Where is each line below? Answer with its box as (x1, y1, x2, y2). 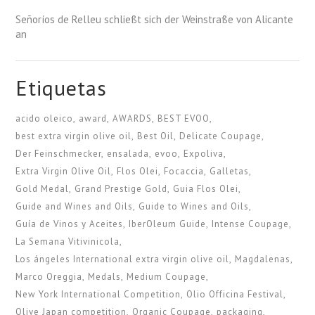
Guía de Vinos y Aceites (15, 218, 124, 231)
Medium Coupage (127, 271, 207, 283)
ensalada (107, 148, 150, 160)
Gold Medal (15, 183, 70, 195)
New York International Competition (15, 288, 181, 301)
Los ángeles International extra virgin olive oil (15, 253, 230, 266)
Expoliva (184, 148, 224, 160)
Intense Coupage (212, 218, 290, 231)
